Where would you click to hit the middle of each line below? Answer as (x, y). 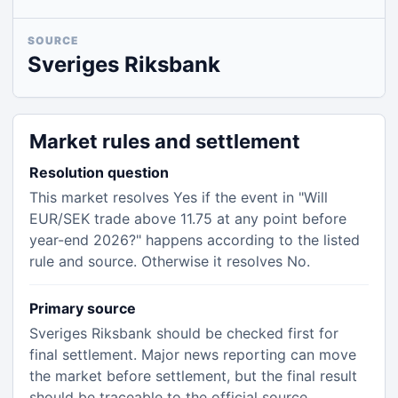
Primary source (83, 308)
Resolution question (99, 172)
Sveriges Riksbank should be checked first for (184, 333)
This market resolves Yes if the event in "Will (179, 197)
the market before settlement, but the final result (193, 376)
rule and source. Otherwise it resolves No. (170, 261)
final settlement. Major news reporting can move (193, 354)
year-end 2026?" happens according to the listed (195, 240)
